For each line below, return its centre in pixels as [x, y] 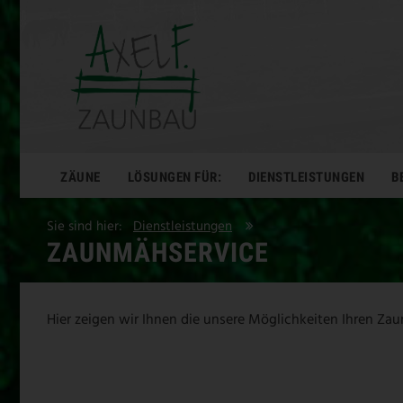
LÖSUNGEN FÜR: [174, 177]
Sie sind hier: [90, 226]
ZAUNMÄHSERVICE [158, 252]
